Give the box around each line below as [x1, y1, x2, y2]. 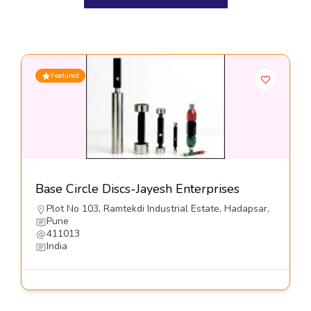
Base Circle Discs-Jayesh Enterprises [35, 180, 239, 198]
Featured [51, 71, 79, 81]
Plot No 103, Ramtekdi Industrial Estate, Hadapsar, [47, 202, 269, 216]
